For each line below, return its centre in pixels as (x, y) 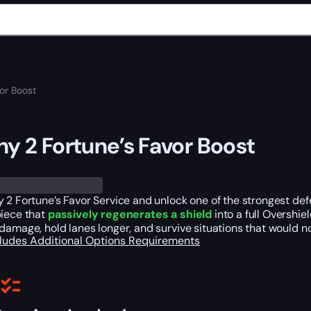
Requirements (165, 241)
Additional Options (79, 241)
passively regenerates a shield (130, 215)
